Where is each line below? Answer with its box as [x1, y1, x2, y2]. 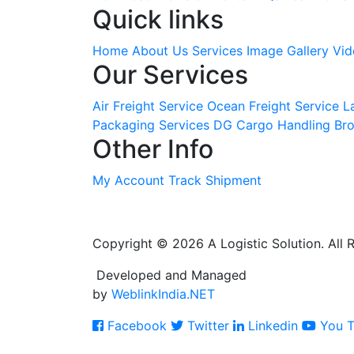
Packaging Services [92, 116, 209, 133]
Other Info [92, 133, 213, 164]
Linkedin [244, 317, 298, 333]
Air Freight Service [92, 97, 203, 114]
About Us [132, 42, 188, 58]
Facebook [104, 317, 167, 333]
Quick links [92, 3, 224, 35]
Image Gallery [247, 42, 329, 58]
